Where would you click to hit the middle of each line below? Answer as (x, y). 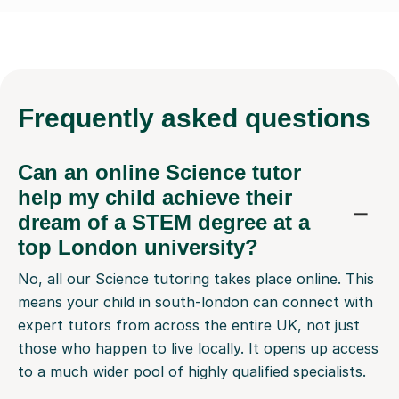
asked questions (266, 118)
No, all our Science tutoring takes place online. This (196, 279)
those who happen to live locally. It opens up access (198, 349)
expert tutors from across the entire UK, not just (189, 326)
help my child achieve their (155, 198)
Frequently (90, 118)
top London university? (138, 248)
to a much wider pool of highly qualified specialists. (192, 372)
